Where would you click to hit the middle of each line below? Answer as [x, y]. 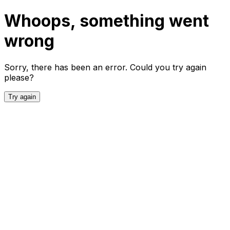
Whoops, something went [107, 21]
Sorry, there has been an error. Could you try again [105, 67]
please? [19, 77]
